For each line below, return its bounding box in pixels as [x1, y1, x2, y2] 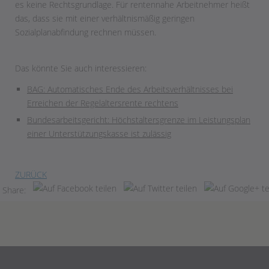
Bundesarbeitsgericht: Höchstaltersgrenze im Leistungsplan [27, 114, 250, 125]
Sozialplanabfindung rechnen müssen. [15, 26, 159, 38]
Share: [2, 184, 28, 196]
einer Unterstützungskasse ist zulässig [27, 128, 171, 139]
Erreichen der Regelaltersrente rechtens [27, 97, 178, 109]
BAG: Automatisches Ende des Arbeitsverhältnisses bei [27, 83, 233, 95]
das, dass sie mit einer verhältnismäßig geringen [15, 13, 195, 24]
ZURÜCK [15, 169, 47, 180]
